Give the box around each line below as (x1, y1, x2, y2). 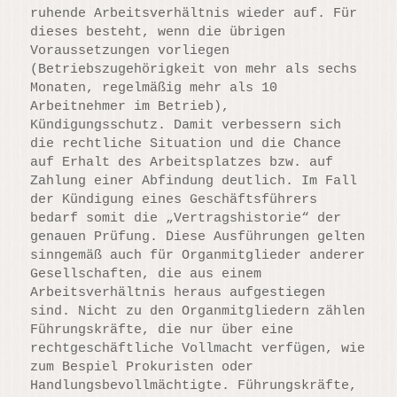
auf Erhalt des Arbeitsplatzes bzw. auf (30, 154, 334, 170)
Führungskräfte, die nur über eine (30, 322, 294, 338)
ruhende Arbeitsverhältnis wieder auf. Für (30, 5, 358, 21)
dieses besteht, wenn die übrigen (30, 24, 286, 40)
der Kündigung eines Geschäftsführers (30, 191, 318, 207)
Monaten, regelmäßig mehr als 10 (30, 80, 278, 96)
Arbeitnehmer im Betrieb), (30, 98, 230, 114)
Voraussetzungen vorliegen (30, 43, 230, 58)
